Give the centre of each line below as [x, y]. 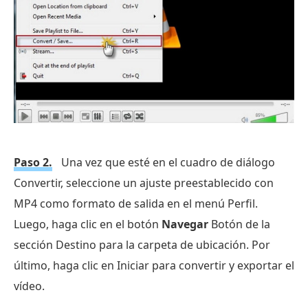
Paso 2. [33, 162]
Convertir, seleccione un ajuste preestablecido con [144, 183]
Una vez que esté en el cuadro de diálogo [167, 162]
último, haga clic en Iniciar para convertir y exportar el [154, 265]
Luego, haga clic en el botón [88, 224]
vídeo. [29, 286]
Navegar [185, 224]
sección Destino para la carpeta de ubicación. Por [142, 244]
